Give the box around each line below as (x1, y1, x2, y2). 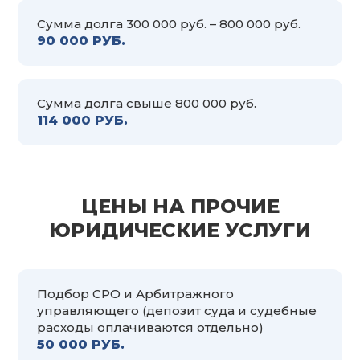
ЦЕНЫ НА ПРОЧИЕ (80, 194, 280, 218)
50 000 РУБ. (37, 336, 125, 352)
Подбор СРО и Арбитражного (37, 285, 234, 301)
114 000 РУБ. (37, 112, 128, 128)
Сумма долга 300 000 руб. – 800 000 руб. (37, 15, 301, 31)
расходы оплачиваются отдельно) (37, 319, 264, 335)
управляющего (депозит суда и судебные (37, 302, 317, 318)
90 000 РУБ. (37, 32, 125, 48)
